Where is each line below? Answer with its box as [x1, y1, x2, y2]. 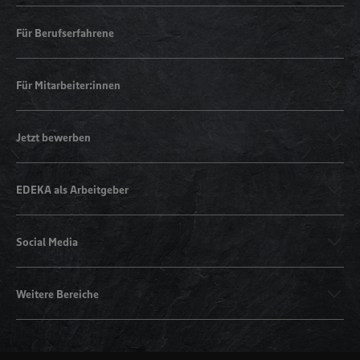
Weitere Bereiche [16, 286, 99, 301]
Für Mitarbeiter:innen [16, 77, 121, 92]
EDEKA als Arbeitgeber [16, 182, 129, 197]
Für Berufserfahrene [16, 25, 114, 40]
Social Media [16, 234, 78, 249]
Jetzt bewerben [16, 129, 91, 145]
